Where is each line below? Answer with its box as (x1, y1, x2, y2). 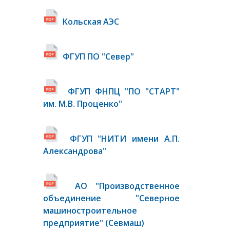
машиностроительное (43, 205, 137, 216)
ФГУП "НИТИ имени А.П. (69, 133, 180, 144)
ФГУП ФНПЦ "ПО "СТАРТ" (68, 86, 180, 97)
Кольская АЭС (63, 16, 119, 27)
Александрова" (43, 145, 106, 157)
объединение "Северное (43, 193, 180, 204)
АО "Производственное (75, 180, 180, 191)
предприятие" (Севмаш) (43, 217, 144, 228)
